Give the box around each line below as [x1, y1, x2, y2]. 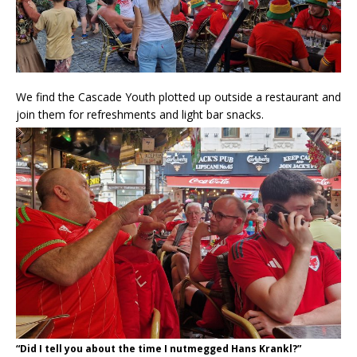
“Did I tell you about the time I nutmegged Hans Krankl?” [16, 341, 301, 355]
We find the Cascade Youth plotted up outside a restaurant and [16, 89, 341, 105]
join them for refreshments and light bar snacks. [16, 107, 264, 123]
